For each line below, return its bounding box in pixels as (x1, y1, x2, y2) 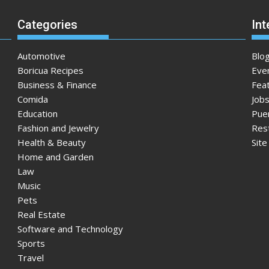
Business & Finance (17, 78, 97, 91)
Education (17, 107, 58, 119)
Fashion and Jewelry (17, 121, 99, 134)
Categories (17, 17, 77, 32)
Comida (17, 92, 48, 105)
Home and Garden (17, 150, 94, 163)
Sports (17, 237, 45, 249)
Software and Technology (17, 222, 123, 235)
